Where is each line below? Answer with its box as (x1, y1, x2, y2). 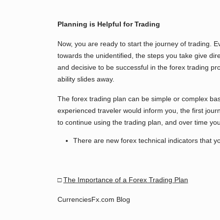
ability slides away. (57, 75, 114, 83)
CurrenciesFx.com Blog (57, 195, 130, 203)
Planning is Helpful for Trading (57, 20, 160, 28)
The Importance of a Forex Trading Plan (63, 176, 188, 184)
